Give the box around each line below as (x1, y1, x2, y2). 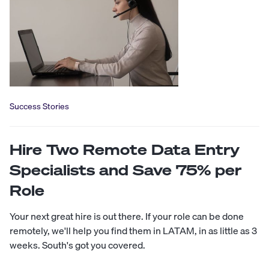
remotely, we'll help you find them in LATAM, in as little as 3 (10, 222, 257, 238)
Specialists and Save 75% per (10, 160, 241, 180)
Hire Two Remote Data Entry (10, 139, 240, 159)
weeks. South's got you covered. (10, 237, 145, 253)
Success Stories (10, 99, 69, 113)
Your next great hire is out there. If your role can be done (10, 208, 244, 224)
